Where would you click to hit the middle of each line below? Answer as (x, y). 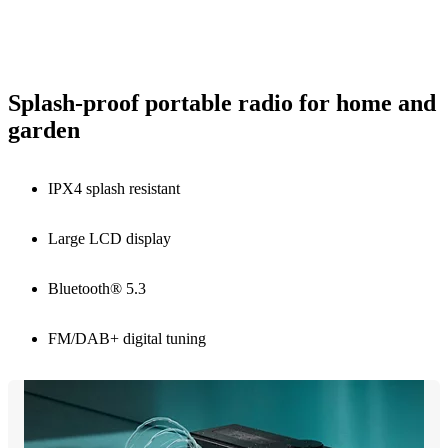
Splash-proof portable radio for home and (222, 102)
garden (44, 129)
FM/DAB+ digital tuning (127, 338)
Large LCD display (109, 238)
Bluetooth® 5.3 (97, 288)
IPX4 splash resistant (114, 188)
